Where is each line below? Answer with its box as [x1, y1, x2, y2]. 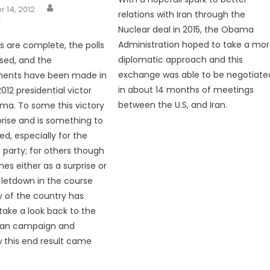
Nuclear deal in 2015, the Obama [118, 23, 254, 36]
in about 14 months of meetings [118, 83, 254, 96]
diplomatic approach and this [118, 53, 243, 66]
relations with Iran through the [118, 8, 246, 20]
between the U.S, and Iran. [118, 98, 228, 111]
